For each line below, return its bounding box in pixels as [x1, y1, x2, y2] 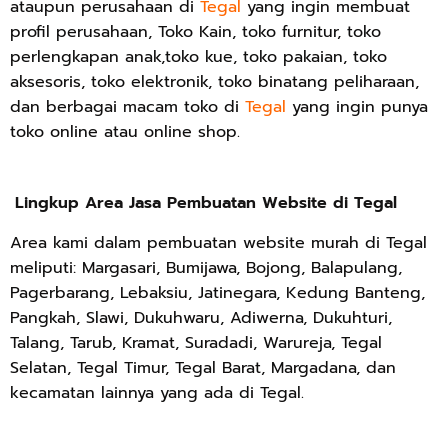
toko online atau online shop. [10, 120, 240, 144]
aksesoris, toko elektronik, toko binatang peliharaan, [10, 70, 419, 94]
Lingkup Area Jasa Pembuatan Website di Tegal [15, 191, 397, 215]
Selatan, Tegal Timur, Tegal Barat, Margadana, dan [10, 356, 396, 380]
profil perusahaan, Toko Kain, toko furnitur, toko [10, 20, 381, 44]
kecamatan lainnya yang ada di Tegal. [10, 381, 304, 405]
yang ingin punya [286, 95, 428, 119]
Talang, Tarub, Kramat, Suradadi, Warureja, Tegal [10, 331, 382, 355]
